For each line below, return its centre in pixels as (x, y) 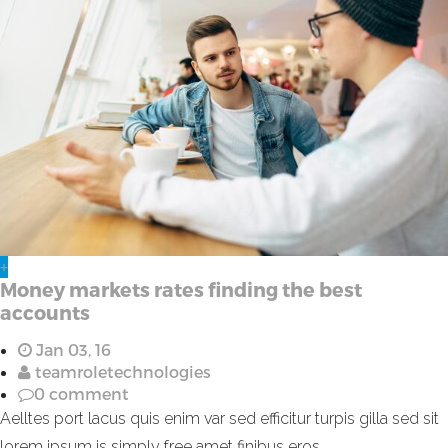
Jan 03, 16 (71, 349)
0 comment (81, 393)
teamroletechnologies (121, 371)
